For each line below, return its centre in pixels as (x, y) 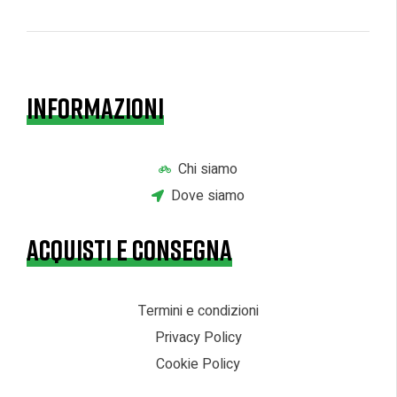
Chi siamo (208, 169)
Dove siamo (208, 195)
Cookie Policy (198, 364)
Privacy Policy (198, 337)
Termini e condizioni (198, 311)
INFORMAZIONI (95, 108)
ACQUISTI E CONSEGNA (129, 249)
